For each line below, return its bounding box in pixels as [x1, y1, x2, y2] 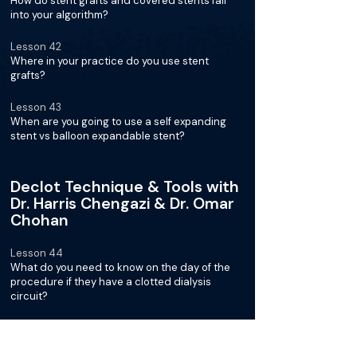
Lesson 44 [10, 246, 63, 260]
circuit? [10, 289, 48, 303]
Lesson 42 [10, 40, 61, 53]
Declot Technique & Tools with [10, 177, 239, 197]
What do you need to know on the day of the [10, 261, 230, 274]
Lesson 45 [10, 321, 62, 335]
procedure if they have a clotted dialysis [10, 275, 211, 288]
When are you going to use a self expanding [10, 115, 226, 128]
